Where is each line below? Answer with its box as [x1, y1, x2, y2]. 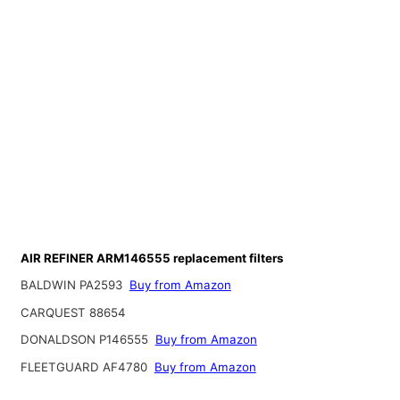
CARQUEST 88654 [20, 304, 126, 320]
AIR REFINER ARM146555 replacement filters [20, 250, 283, 265]
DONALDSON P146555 [20, 332, 152, 347]
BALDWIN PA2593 [20, 278, 126, 293]
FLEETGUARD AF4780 [20, 360, 151, 375]
